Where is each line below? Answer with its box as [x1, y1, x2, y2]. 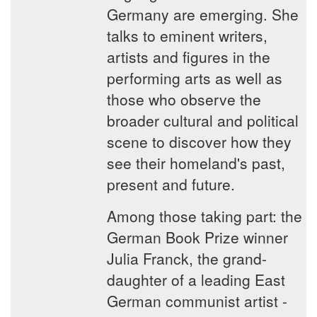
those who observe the [107, 88, 261, 110]
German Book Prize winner [107, 226, 288, 248]
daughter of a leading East [107, 269, 285, 290]
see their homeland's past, [107, 152, 285, 173]
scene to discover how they [107, 131, 292, 152]
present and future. [107, 173, 235, 195]
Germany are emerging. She [107, 4, 299, 25]
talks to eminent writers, [107, 25, 267, 46]
